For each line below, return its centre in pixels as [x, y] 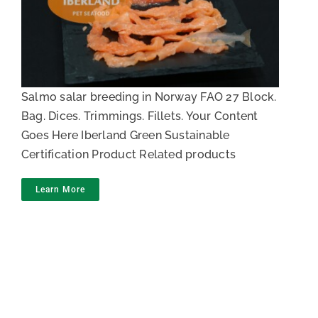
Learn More [60, 189]
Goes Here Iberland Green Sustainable [126, 135]
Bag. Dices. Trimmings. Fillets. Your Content [140, 116]
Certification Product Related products [129, 154]
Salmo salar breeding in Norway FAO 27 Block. [149, 97]
